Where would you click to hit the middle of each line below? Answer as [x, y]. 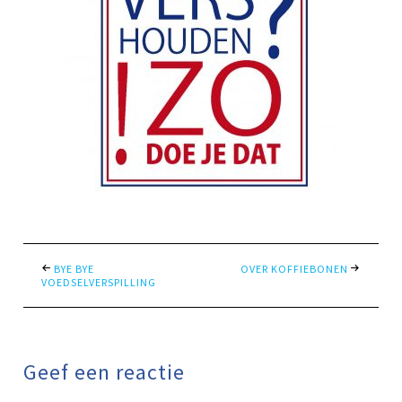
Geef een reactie [105, 371]
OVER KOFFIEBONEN [294, 268]
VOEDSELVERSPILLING [99, 282]
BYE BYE [74, 268]
